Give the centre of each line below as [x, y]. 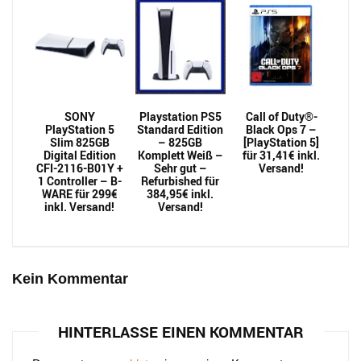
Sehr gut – [180, 168]
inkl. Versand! [80, 207]
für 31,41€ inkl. [282, 155]
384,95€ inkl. [180, 194]
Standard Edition [180, 129]
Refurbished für [180, 181]
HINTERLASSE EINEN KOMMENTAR [180, 332]
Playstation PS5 [180, 116]
